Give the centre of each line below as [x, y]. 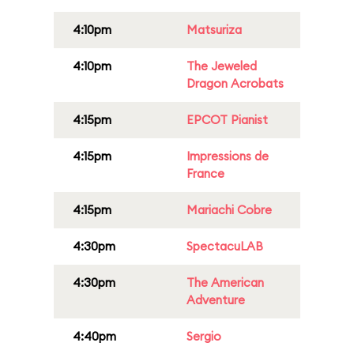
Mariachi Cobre [229, 210]
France [205, 173]
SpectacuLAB [225, 246]
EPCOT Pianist [227, 120]
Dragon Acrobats [235, 83]
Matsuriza [214, 30]
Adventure [216, 300]
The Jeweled [222, 66]
